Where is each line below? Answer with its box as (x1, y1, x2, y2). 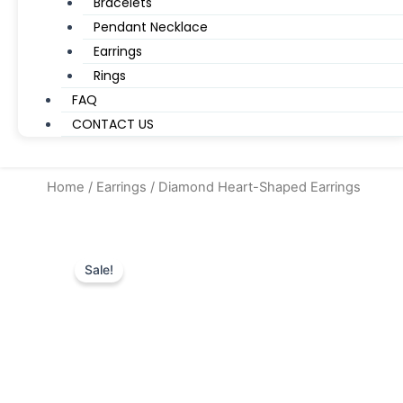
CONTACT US (72, 115, 154, 133)
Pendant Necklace (94, 18, 208, 36)
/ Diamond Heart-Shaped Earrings (147, 179, 361, 195)
